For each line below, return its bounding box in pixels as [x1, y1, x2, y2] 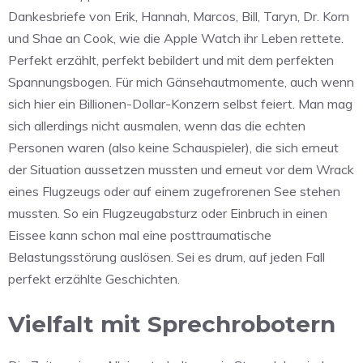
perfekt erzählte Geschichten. [8, 270, 180, 287]
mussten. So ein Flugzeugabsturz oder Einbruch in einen [8, 204, 327, 221]
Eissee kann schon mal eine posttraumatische [8, 226, 271, 243]
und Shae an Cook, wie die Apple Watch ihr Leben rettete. [8, 29, 344, 46]
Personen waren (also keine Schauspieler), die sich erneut [8, 139, 339, 156]
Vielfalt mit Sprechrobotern [8, 310, 335, 338]
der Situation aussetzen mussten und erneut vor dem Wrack [8, 160, 354, 177]
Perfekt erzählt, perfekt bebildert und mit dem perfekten [8, 51, 334, 68]
